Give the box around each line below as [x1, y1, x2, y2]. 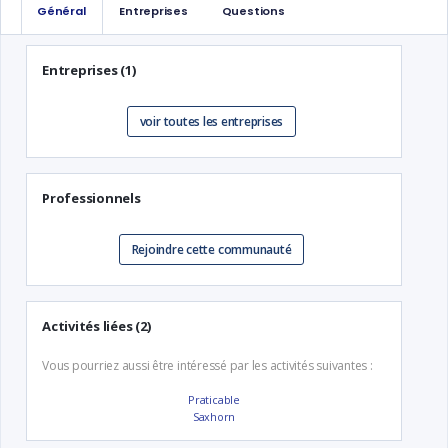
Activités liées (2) [42, 317, 151, 335]
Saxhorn [192, 409, 236, 424]
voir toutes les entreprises [139, 113, 284, 130]
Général [37, 3, 86, 19]
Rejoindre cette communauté [131, 241, 292, 258]
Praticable [188, 392, 240, 407]
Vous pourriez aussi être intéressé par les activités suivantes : [42, 357, 373, 374]
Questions [221, 3, 285, 19]
